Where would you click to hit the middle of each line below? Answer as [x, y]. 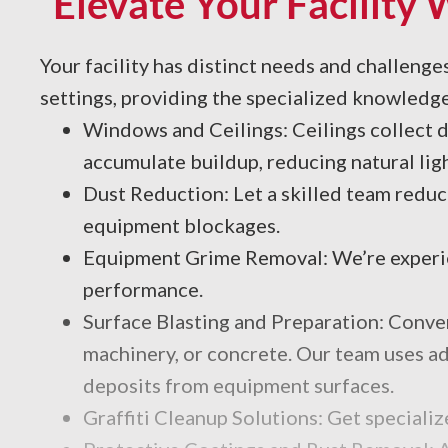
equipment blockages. [181, 225]
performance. [142, 289]
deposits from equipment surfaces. [238, 385]
